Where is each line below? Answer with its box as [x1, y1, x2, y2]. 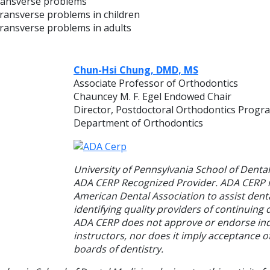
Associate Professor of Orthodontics [74, 76, 238, 90]
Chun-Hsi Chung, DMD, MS [74, 63, 198, 77]
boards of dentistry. [74, 242, 163, 256]
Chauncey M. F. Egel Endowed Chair [74, 89, 231, 103]
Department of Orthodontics [74, 116, 203, 130]
